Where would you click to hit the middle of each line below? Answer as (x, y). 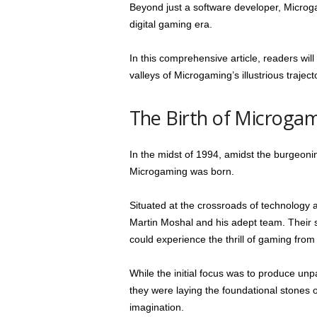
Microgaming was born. (181, 171)
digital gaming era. (171, 24)
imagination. (156, 307)
